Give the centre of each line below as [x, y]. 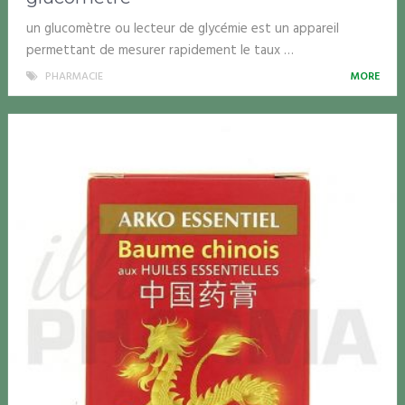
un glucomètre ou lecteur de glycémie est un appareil [182, 28]
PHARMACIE [74, 76]
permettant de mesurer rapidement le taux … [160, 50]
